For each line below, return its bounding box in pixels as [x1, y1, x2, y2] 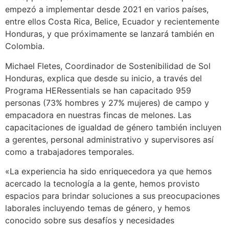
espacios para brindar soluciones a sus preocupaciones [5, 191, 220, 201]
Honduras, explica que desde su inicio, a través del [5, 73, 202, 83]
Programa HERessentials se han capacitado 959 [5, 85, 191, 96]
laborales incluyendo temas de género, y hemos [5, 203, 190, 213]
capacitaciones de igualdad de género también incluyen [5, 122, 221, 132]
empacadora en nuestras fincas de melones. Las [5, 109, 191, 120]
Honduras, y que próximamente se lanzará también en [5, 29, 214, 39]
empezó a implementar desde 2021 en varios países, [5, 4, 209, 15]
